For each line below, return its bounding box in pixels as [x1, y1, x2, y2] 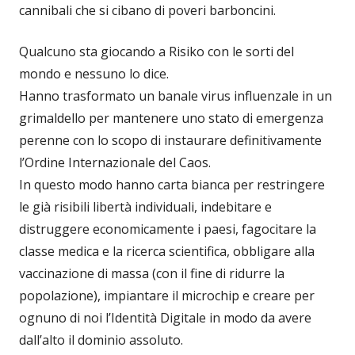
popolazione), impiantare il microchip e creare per [19, 286, 315, 304]
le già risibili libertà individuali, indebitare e [19, 197, 272, 216]
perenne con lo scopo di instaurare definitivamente [19, 131, 322, 149]
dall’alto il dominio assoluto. [19, 330, 183, 349]
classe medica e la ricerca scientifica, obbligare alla [19, 242, 315, 260]
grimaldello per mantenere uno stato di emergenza [19, 109, 323, 127]
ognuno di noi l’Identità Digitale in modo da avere [19, 308, 311, 326]
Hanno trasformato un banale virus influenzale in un [19, 86, 332, 105]
